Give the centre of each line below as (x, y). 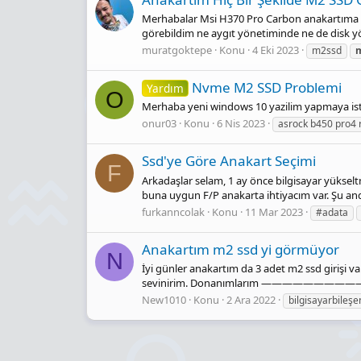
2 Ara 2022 (251, 300)
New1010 (164, 300)
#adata (332, 212)
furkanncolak (173, 212)
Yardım (165, 88)
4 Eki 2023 (276, 50)
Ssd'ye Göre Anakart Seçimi (229, 161)
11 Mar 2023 (274, 212)
